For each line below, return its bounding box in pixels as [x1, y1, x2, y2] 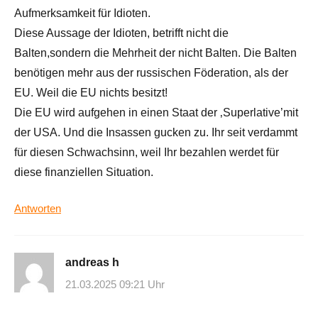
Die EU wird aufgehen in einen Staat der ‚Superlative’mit [14, 106, 298, 119]
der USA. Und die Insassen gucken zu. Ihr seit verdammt [14, 126, 297, 138]
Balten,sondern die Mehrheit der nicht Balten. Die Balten [14, 46, 297, 59]
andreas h [65, 256, 119, 268]
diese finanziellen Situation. [14, 165, 153, 178]
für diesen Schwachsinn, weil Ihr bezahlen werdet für [14, 146, 279, 158]
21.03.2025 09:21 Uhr [65, 278, 165, 291]
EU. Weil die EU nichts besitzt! [14, 86, 168, 99]
